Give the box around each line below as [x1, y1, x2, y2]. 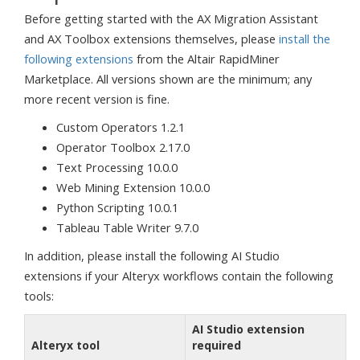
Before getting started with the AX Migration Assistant [24, 10, 318, 27]
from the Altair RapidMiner [133, 51, 280, 67]
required [192, 337, 241, 353]
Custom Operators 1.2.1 [56, 119, 185, 135]
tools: [24, 288, 54, 304]
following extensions [24, 51, 133, 67]
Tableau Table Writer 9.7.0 [56, 219, 198, 235]
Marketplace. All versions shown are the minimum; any [24, 71, 312, 87]
